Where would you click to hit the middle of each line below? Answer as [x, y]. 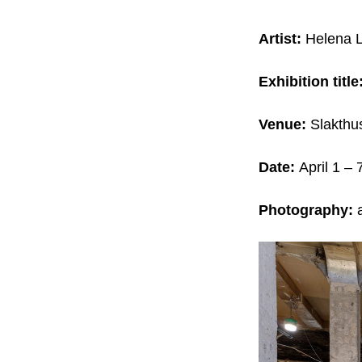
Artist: [280, 38]
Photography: [305, 210]
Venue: [284, 124]
